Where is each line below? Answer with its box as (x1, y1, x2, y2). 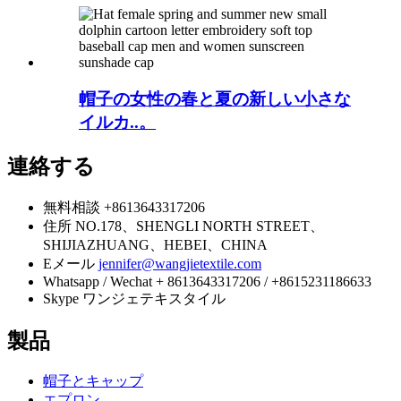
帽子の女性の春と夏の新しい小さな (79, 89, 351, 108)
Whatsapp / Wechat (43, 273, 152, 289)
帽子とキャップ (43, 373, 143, 389)
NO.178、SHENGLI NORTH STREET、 (75, 218, 324, 234)
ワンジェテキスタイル (82, 290, 226, 306)
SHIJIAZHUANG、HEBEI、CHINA (43, 236, 268, 252)
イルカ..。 (79, 112, 156, 132)
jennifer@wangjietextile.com (98, 255, 261, 271)
